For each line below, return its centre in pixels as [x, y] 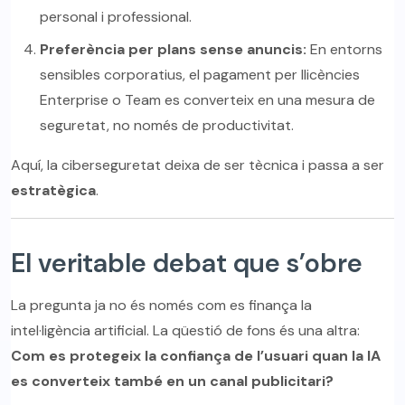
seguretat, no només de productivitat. [167, 126]
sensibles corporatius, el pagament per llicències [200, 75]
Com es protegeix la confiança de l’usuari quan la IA [196, 356]
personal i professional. [116, 17]
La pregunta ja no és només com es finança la [161, 306]
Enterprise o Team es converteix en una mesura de [207, 100]
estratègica [53, 191]
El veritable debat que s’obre [187, 264]
